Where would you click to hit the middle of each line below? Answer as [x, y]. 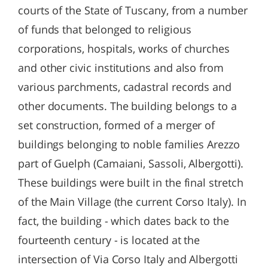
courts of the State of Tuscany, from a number [133, 10]
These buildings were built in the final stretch [131, 182]
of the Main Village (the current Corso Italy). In [132, 202]
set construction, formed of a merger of [117, 125]
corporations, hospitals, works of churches [124, 48]
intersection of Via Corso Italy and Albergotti [128, 259]
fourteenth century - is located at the [109, 240]
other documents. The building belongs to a [127, 106]
